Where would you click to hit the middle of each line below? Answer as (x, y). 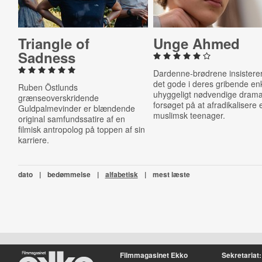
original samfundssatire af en (71, 119)
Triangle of (54, 43)
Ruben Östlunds (48, 87)
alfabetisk (121, 174)
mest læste (171, 174)
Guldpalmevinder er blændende (76, 108)
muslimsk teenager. (189, 115)
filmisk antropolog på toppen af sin (81, 129)
